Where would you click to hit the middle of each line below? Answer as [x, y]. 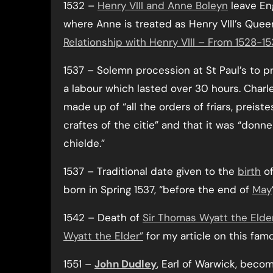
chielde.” [84, 143]
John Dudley [126, 264]
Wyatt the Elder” [103, 236]
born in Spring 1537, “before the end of [158, 190]
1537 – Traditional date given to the [151, 171]
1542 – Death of [103, 218]
